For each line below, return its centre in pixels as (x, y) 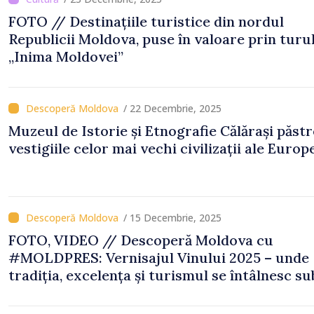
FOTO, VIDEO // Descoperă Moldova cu (141, 240)
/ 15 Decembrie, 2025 (172, 218)
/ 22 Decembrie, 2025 (172, 108)
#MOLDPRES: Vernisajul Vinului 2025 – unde (159, 258)
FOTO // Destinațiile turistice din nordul (146, 21)
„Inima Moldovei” (66, 56)
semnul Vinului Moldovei (91, 293)
